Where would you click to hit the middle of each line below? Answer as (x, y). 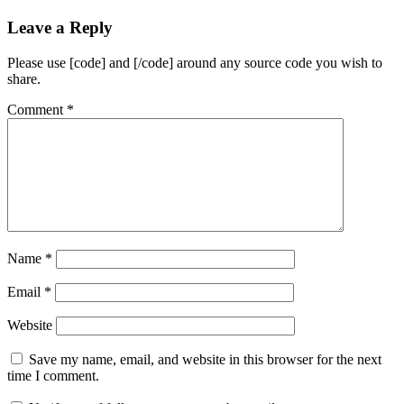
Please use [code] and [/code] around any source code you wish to (195, 62)
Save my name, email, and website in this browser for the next (205, 359)
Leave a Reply (60, 28)
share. (24, 78)
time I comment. (53, 375)
